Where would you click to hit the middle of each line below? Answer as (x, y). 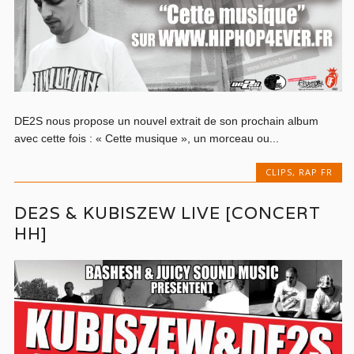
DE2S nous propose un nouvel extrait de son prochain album (167, 121)
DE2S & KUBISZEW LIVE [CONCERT (168, 213)
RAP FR (315, 171)
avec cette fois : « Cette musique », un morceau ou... (147, 138)
